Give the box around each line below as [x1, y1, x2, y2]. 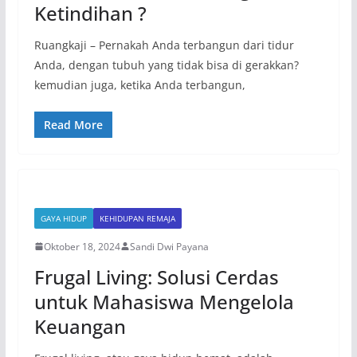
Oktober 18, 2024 [43, 239, 120, 253]
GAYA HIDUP [40, 212, 87, 224]
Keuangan [33, 312, 126, 339]
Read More [43, 116, 103, 132]
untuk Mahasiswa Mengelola [33, 288, 294, 315]
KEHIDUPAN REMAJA [99, 212, 175, 224]
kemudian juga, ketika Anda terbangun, [33, 76, 245, 92]
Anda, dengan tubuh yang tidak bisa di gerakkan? [33, 57, 299, 73]
